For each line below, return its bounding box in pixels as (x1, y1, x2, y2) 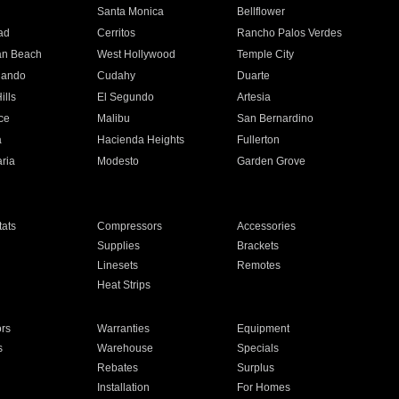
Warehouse (96, 342, 153, 354)
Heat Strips (96, 279, 151, 291)
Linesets (96, 259, 138, 272)
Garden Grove (237, 155, 306, 167)
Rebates (96, 362, 138, 374)
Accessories (237, 220, 297, 232)
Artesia (237, 91, 272, 103)
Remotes (237, 259, 281, 272)
